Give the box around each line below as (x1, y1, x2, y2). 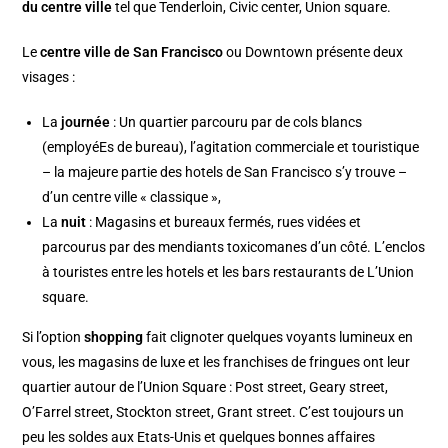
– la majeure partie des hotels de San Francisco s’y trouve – (42, 163, 408, 180)
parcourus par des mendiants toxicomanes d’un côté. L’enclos (42, 238, 426, 255)
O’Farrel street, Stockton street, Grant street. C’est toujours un (22, 403, 405, 420)
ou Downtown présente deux (223, 43, 404, 60)
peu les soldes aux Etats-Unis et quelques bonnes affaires (22, 428, 376, 445)
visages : (22, 68, 76, 85)
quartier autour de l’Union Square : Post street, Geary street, (22, 378, 389, 395)
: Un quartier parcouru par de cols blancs (110, 113, 363, 130)
